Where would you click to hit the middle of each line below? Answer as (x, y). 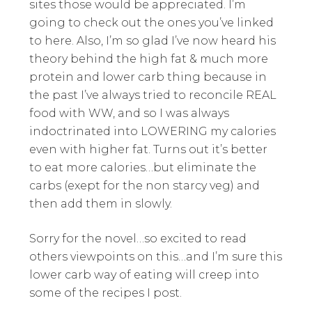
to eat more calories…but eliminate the (143, 167)
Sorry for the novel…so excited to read (138, 238)
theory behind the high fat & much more (149, 58)
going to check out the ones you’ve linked (152, 22)
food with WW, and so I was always (130, 113)
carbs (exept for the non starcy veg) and (145, 185)
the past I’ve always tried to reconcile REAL (153, 95)
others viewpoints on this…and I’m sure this (156, 256)
